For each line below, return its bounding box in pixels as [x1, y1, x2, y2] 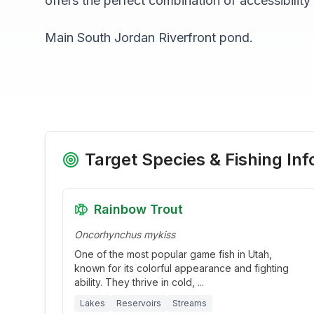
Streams [172, 298, 207, 308]
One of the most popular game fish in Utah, [74, 248, 272, 260]
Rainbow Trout [94, 202, 183, 217]
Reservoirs [116, 298, 161, 308]
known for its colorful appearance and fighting [74, 262, 289, 274]
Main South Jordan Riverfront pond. [45, 30, 253, 45]
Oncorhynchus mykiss [74, 228, 175, 240]
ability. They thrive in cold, [74, 276, 198, 288]
